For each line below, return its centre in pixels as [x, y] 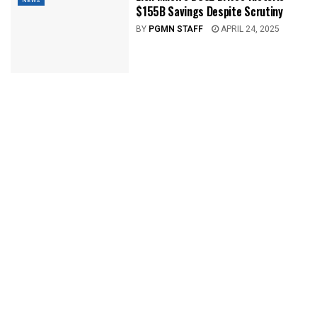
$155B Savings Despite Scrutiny [209, 12]
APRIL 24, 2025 [249, 29]
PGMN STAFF [176, 29]
